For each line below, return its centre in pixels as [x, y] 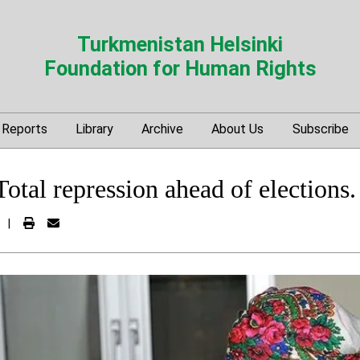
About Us [238, 129]
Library [94, 129]
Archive [163, 129]
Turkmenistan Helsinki [180, 44]
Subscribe [320, 129]
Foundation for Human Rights [180, 68]
